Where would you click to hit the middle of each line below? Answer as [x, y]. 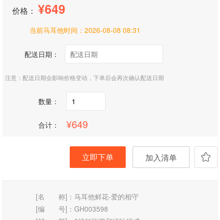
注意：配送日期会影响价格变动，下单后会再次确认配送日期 [84, 77]
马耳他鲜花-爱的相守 [107, 196]
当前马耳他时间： [57, 30]
